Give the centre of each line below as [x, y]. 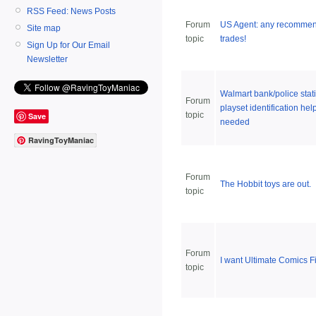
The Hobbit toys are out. [266, 184]
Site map [44, 28]
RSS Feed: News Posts [71, 11]
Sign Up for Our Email [68, 45]
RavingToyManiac [61, 140]
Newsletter [47, 59]
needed [235, 122]
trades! [233, 39]
